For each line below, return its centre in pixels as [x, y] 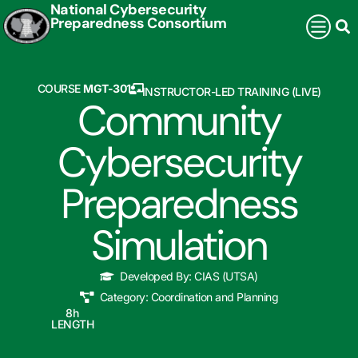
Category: [124, 296]
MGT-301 [107, 88]
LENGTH [73, 324]
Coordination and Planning [215, 296]
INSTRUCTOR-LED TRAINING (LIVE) [231, 91]
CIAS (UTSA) [226, 276]
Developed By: [156, 276]
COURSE [60, 88]
